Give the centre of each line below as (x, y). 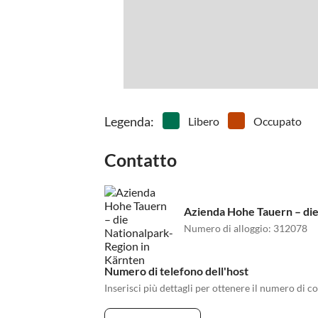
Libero (204, 121)
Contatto (141, 160)
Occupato (278, 121)
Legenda (127, 122)
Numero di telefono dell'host (176, 271)
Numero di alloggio (226, 228)
